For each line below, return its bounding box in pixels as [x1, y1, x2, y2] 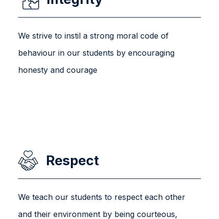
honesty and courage [18, 65, 98, 75]
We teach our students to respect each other [18, 192, 186, 202]
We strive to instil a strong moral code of [18, 30, 169, 41]
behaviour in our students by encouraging [18, 47, 175, 58]
